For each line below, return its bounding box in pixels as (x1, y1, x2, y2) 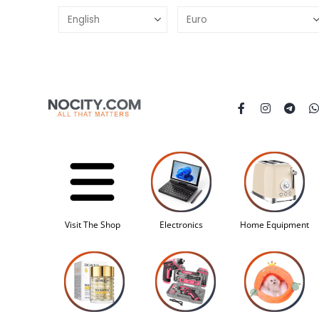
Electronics (159, 219, 203, 231)
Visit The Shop (64, 219, 120, 231)
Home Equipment (240, 219, 309, 231)
